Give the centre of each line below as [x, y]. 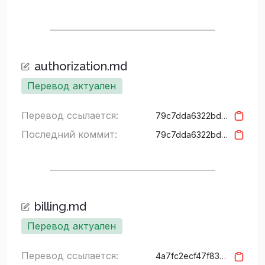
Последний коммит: [69, 134]
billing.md [60, 206]
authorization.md [80, 66]
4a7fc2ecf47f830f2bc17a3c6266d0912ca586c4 [222, 256]
